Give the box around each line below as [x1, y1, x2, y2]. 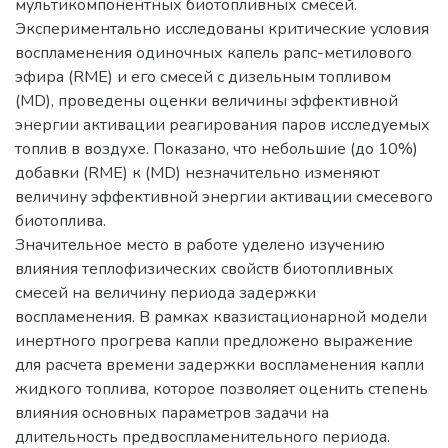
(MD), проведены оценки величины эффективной [15, 89, 398, 112]
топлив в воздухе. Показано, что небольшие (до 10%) [15, 137, 418, 160]
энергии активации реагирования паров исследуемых [15, 113, 430, 136]
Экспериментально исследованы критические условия [15, 17, 429, 40]
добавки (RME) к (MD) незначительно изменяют [15, 161, 380, 184]
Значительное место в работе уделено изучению [15, 233, 385, 256]
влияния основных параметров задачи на [15, 401, 329, 424]
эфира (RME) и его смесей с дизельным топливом [15, 65, 391, 88]
